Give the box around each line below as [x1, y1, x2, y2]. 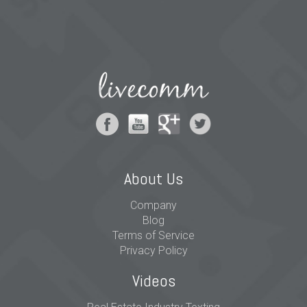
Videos [132, 270, 175, 291]
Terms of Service [112, 229, 195, 242]
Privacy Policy [119, 244, 188, 257]
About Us [124, 168, 183, 189]
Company [130, 199, 177, 212]
